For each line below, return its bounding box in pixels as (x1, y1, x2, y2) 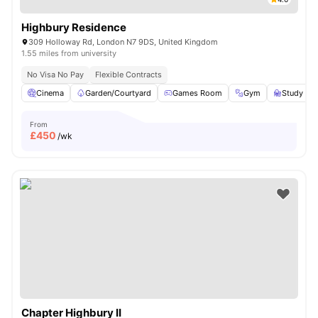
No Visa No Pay (27, 70, 84, 79)
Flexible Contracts (95, 70, 162, 79)
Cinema (36, 88, 64, 98)
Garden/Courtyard (85, 88, 151, 98)
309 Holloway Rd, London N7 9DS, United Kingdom (28, 37, 218, 47)
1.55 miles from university (21, 48, 116, 58)
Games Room (172, 88, 222, 98)
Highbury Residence (21, 21, 126, 34)
